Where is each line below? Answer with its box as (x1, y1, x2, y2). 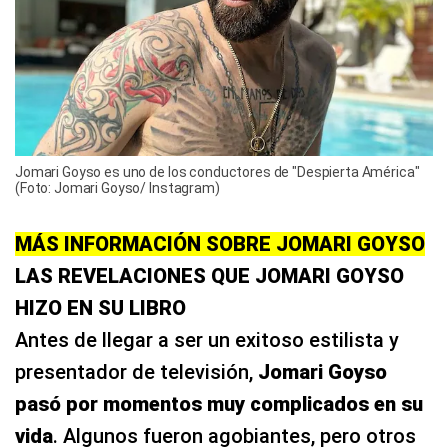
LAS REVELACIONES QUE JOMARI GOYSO (15, 263, 404, 288)
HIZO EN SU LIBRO (15, 295, 186, 320)
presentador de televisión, (15, 359, 258, 384)
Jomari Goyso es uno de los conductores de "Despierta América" (15, 163, 420, 180)
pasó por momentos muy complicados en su (15, 391, 423, 416)
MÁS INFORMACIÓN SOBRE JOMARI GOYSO (15, 231, 425, 256)
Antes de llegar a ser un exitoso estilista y (15, 327, 399, 352)
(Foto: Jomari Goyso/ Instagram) (15, 179, 220, 196)
